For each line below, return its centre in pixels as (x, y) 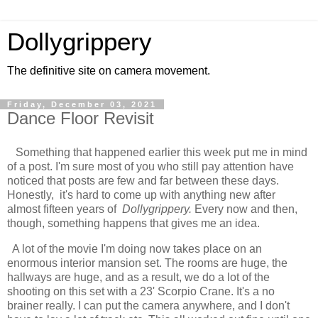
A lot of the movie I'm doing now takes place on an (135, 248)
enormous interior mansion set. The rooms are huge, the (147, 263)
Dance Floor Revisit (81, 118)
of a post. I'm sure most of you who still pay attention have (150, 166)
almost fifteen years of (63, 209)
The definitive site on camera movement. (109, 71)
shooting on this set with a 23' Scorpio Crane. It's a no (141, 291)
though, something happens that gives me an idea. (135, 223)
